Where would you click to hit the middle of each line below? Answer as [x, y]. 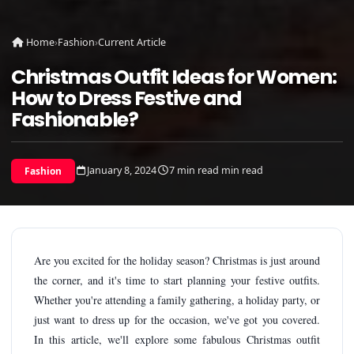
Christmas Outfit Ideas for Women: [174, 77]
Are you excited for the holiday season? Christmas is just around [177, 260]
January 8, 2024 [122, 170]
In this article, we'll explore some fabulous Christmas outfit [177, 339]
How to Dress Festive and [126, 98]
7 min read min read [217, 170]
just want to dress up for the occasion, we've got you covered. [177, 319]
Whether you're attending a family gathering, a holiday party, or [177, 299]
